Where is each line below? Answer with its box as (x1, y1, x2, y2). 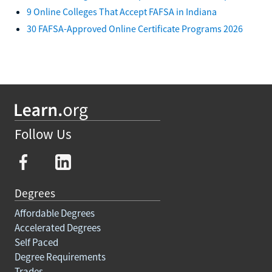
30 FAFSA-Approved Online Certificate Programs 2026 (27, 22, 243, 35)
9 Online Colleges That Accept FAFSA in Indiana (27, 5, 217, 18)
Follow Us (15, 125, 72, 143)
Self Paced (15, 235, 58, 249)
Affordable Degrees (15, 206, 95, 220)
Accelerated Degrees (15, 220, 101, 234)
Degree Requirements (15, 250, 106, 263)
